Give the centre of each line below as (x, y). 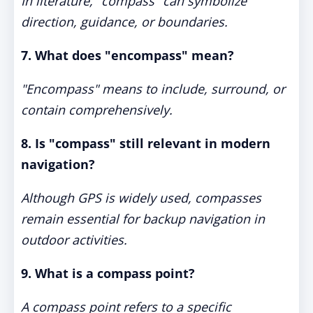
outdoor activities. (74, 240)
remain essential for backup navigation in (143, 219)
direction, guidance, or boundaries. (124, 22)
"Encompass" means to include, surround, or (153, 89)
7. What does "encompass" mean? (128, 55)
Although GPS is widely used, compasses (141, 198)
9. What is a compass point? (108, 273)
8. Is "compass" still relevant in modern (146, 143)
